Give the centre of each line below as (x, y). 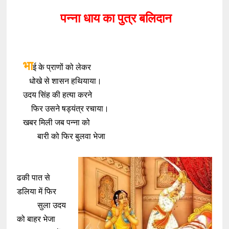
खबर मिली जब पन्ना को (54, 122)
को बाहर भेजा (36, 219)
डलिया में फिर (37, 191)
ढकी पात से (34, 178)
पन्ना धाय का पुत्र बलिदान (114, 18)
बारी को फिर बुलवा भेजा (61, 136)
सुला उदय (42, 205)
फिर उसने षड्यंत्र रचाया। (63, 109)
